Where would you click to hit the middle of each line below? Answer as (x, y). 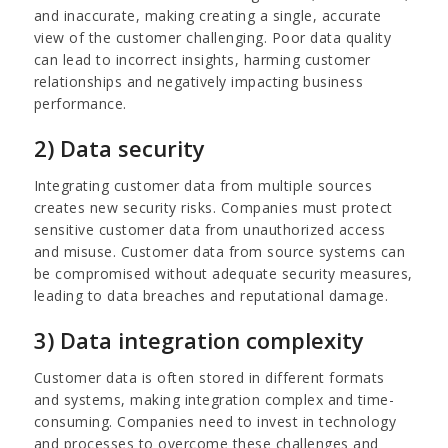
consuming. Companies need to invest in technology (215, 421)
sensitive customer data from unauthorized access (209, 229)
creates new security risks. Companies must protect (213, 207)
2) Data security (119, 147)
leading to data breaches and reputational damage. (211, 295)
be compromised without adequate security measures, (223, 273)
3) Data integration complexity (198, 339)
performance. (80, 103)
